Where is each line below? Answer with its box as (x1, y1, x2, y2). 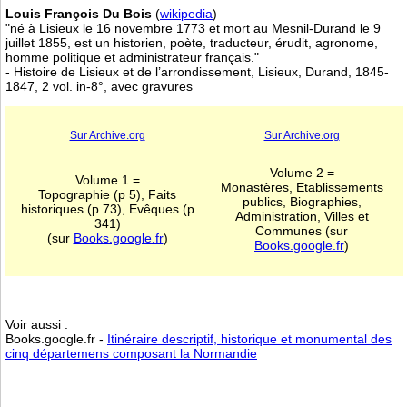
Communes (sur (255, 223, 348, 239)
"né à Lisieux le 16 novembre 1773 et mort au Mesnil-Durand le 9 (5, 20, 381, 35)
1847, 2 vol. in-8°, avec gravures (5, 78, 193, 94)
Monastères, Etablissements (220, 180, 383, 195)
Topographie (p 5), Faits (38, 187, 176, 203)
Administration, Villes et (234, 209, 369, 224)
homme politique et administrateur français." (5, 49, 259, 65)
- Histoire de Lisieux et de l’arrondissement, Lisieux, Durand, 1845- (5, 64, 389, 79)
